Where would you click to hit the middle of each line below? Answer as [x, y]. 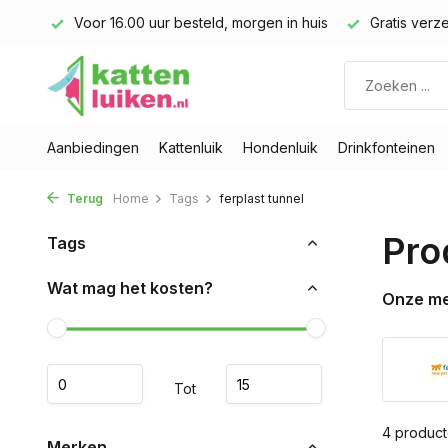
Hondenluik [280, 147]
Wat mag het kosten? [130, 288]
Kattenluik [191, 147]
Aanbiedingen [93, 147]
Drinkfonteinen [386, 147]
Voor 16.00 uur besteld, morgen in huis [199, 22]
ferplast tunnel [261, 198]
